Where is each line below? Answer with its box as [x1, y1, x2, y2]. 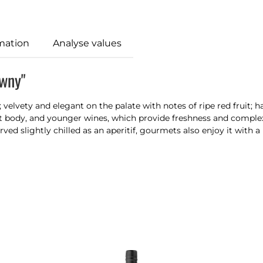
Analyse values [53, 38, 122, 49]
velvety [1, 100, 35, 111]
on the [86, 100, 113, 111]
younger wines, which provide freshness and [47, 113, 231, 123]
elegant [53, 100, 86, 111]
